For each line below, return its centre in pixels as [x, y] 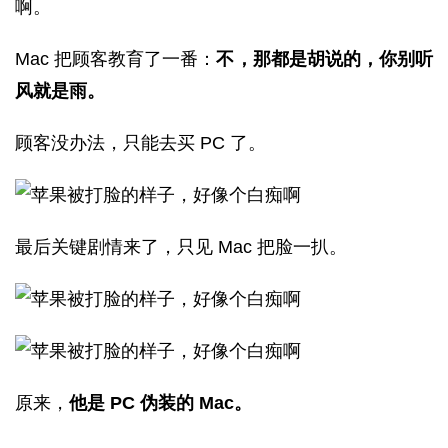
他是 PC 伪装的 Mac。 [160, 403]
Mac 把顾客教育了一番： [116, 59]
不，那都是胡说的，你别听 [325, 59]
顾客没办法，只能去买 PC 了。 [140, 143]
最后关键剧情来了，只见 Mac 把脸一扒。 [181, 247]
